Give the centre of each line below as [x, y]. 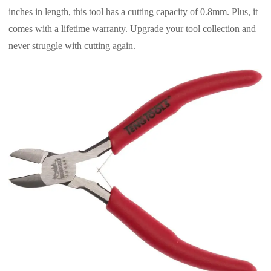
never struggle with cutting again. [72, 45]
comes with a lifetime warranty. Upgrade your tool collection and [132, 28]
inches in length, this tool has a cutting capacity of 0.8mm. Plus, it [133, 11]
